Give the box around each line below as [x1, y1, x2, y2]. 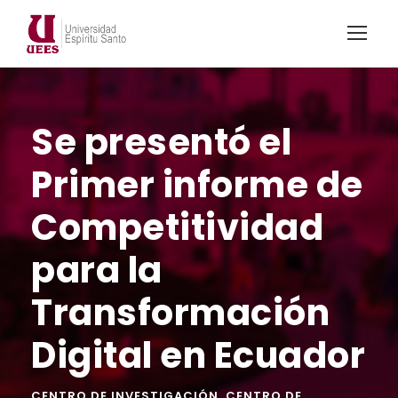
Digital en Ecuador [31, 330, 365, 380]
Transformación [31, 287, 330, 338]
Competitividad [31, 202, 323, 252]
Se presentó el [31, 116, 291, 167]
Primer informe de [31, 159, 363, 210]
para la [31, 244, 163, 295]
